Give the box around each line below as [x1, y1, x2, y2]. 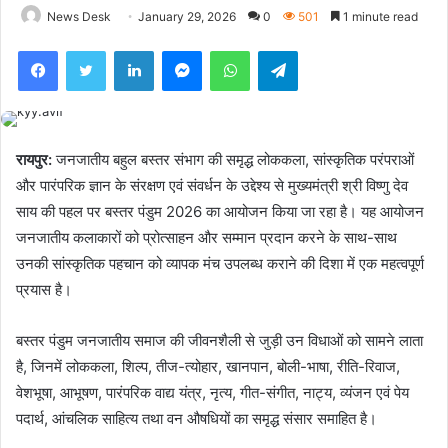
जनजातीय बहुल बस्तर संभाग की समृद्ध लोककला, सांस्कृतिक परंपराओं [56, 149, 414, 169]
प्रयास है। [16, 279, 72, 299]
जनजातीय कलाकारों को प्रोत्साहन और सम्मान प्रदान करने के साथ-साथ [16, 227, 397, 247]
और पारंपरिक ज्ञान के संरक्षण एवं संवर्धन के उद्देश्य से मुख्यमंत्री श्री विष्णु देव [16, 175, 408, 195]
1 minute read [340, 8, 418, 24]
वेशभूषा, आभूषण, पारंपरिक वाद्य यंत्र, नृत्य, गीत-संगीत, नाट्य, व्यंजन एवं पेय [16, 382, 409, 402]
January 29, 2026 [138, 8, 236, 24]
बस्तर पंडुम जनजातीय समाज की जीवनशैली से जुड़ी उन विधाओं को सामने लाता [16, 330, 423, 350]
